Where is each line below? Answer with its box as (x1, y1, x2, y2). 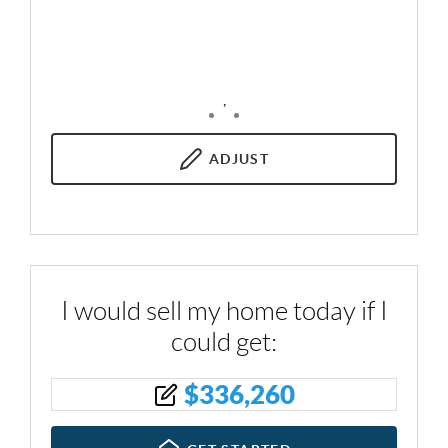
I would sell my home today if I (60, 297, 388, 325)
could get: (171, 328, 277, 356)
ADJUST (208, 150, 270, 167)
